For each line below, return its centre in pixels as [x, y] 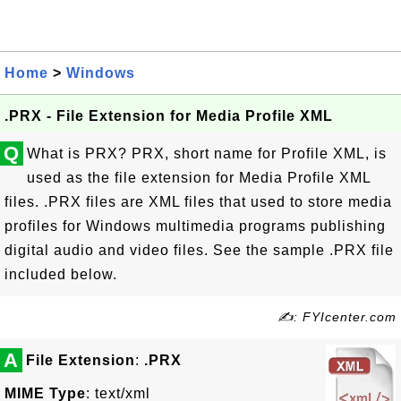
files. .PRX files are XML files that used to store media [198, 202]
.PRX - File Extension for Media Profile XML [169, 116]
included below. [61, 274]
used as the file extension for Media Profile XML [199, 178]
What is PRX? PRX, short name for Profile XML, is [207, 154]
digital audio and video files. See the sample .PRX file [199, 250]
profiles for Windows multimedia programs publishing [195, 226]
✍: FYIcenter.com [337, 317]
